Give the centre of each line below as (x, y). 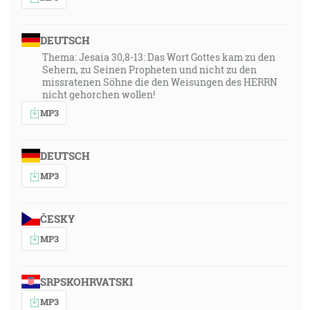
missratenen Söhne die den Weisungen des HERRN (160, 82)
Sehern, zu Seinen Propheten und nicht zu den (149, 70)
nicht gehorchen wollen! (99, 94)
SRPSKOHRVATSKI (86, 282)
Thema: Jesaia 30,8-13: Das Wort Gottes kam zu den (159, 57)
